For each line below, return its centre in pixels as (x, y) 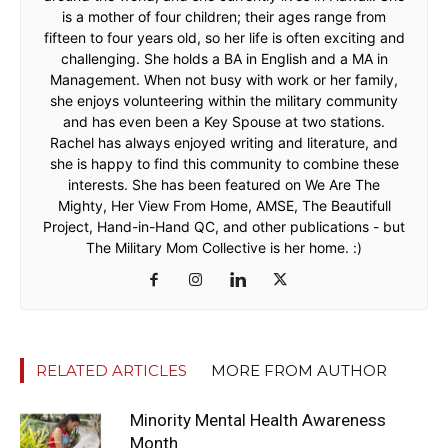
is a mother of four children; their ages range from (224, 17)
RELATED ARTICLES (111, 371)
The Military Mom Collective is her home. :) (224, 248)
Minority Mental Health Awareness (258, 420)
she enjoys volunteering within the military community (224, 101)
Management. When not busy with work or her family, (224, 80)
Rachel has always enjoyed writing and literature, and (224, 143)
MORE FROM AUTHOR (299, 371)
